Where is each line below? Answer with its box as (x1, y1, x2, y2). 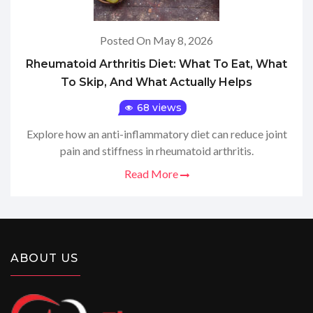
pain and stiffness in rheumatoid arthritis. (59, 144, 254, 158)
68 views (134, 101, 182, 115)
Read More (124, 167, 180, 181)
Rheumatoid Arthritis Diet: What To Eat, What (26, 57, 287, 71)
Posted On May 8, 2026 (100, 34, 213, 48)
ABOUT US (10, 251, 78, 265)
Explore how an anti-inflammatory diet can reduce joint (26, 127, 287, 141)
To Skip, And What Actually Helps (61, 75, 252, 89)
